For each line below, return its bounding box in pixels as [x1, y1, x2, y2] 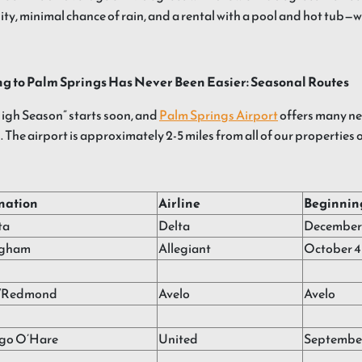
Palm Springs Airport [159, 105, 278, 125]
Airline [158, 193, 200, 213]
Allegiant [158, 238, 211, 259]
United [158, 329, 198, 349]
